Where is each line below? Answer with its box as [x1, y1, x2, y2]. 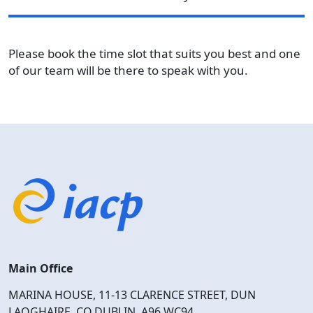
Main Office [8, 261, 73, 276]
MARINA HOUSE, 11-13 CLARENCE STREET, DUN [8, 287, 256, 303]
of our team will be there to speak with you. [8, 62, 248, 78]
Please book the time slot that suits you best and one [8, 45, 300, 61]
